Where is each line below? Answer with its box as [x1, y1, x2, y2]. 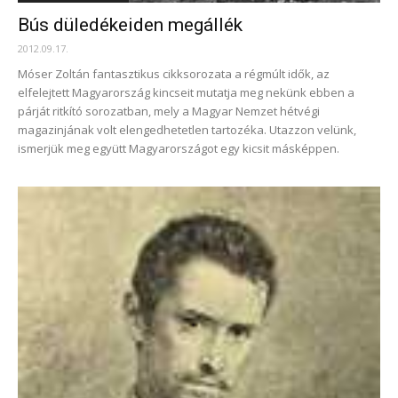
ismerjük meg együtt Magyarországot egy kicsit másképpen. [18, 139, 339, 156]
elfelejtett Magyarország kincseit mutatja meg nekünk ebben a [18, 84, 354, 100]
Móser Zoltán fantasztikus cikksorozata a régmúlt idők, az [18, 65, 330, 82]
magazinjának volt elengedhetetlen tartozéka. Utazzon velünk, [18, 121, 356, 138]
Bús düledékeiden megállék [18, 13, 243, 36]
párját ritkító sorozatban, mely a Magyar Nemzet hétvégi [18, 102, 320, 119]
